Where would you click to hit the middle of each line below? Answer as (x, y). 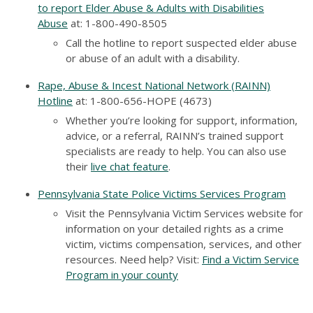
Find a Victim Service (250, 259)
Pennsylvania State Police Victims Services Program (162, 193)
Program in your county (122, 274)
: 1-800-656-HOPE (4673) (148, 100)
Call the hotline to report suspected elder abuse (181, 42)
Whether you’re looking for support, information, (182, 120)
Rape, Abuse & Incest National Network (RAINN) (154, 85)
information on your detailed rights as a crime (175, 228)
